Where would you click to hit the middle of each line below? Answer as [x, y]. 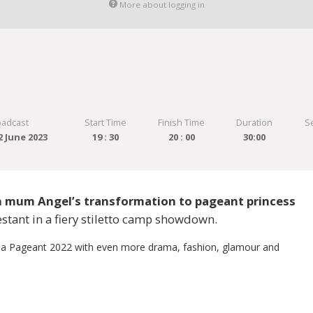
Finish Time [182, 123]
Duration [255, 123]
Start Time [105, 123]
